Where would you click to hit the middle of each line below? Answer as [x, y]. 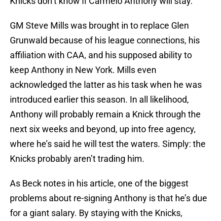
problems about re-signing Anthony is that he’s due [109, 198]
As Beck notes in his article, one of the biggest [99, 184]
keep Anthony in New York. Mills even [83, 70]
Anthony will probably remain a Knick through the [105, 114]
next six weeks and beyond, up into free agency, [103, 129]
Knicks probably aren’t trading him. [77, 159]
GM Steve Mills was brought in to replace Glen [99, 26]
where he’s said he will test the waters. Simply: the [108, 144]
